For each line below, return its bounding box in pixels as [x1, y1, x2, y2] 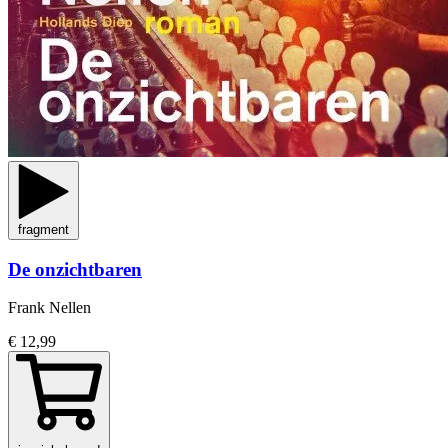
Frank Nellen [8, 299, 91, 317]
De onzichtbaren [8, 258, 142, 280]
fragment [18, 222, 69, 237]
